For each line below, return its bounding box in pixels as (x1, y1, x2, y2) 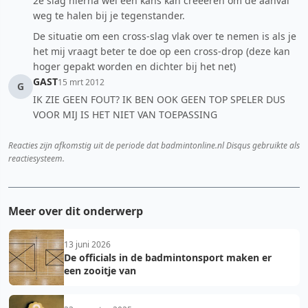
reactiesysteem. (8, 153, 65, 164)
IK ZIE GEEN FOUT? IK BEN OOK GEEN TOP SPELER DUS (33, 93, 285, 106)
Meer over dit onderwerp (8, 203, 143, 219)
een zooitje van (64, 264, 136, 277)
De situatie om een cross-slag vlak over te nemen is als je (33, 30, 296, 43)
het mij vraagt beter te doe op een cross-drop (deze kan (33, 45, 290, 58)
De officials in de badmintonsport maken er (64, 251, 272, 264)
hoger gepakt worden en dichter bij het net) (33, 60, 236, 73)
